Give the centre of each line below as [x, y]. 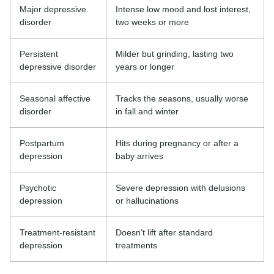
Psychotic [38, 187]
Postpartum [42, 143]
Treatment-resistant [57, 232]
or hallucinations [147, 200]
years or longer [145, 66]
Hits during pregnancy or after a [177, 143]
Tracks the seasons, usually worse [182, 98]
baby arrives [139, 156]
